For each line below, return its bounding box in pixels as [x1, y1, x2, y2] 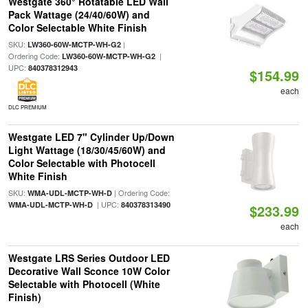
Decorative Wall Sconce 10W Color [8, 264, 170, 278]
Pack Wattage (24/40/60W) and [8, 8, 150, 21]
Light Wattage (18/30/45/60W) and [8, 143, 166, 157]
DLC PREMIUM [8, 103, 47, 111]
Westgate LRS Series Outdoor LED [8, 251, 170, 265]
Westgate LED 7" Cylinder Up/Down [8, 130, 175, 144]
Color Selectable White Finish [8, 21, 147, 34]
